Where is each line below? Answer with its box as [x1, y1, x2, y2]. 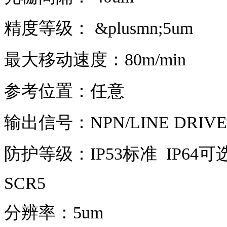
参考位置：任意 [4, 82, 125, 101]
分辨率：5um [4, 203, 108, 222]
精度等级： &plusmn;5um [4, 19, 198, 38]
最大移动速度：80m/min [4, 50, 186, 69]
